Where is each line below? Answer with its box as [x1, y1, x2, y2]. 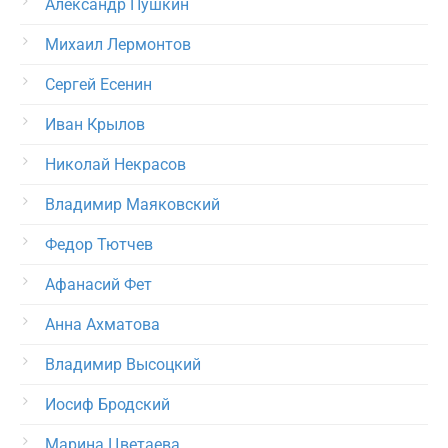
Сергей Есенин [45, 75, 152, 94]
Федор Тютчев [45, 235, 153, 254]
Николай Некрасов [45, 155, 186, 174]
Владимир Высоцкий [45, 355, 201, 374]
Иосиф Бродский [45, 395, 170, 414]
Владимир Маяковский [45, 195, 220, 214]
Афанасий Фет [45, 275, 152, 294]
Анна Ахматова [45, 315, 160, 334]
